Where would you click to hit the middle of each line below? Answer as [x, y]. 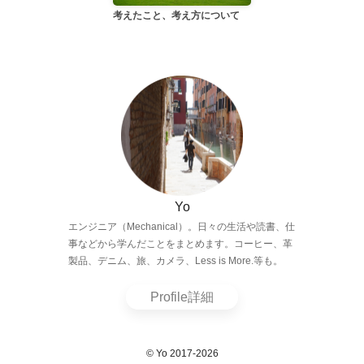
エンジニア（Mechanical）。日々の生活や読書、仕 [182, 227]
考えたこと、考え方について [176, 15]
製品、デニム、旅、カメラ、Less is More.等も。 [175, 261]
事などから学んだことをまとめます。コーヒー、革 [180, 244]
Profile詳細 [182, 297]
